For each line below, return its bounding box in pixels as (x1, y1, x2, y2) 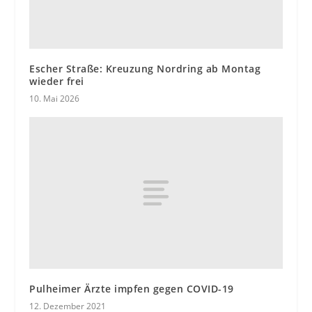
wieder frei (29, 75, 84, 88)
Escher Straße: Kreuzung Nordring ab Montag (29, 62, 261, 76)
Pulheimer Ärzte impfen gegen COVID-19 (29, 282, 234, 296)
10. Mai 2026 (29, 93, 80, 105)
